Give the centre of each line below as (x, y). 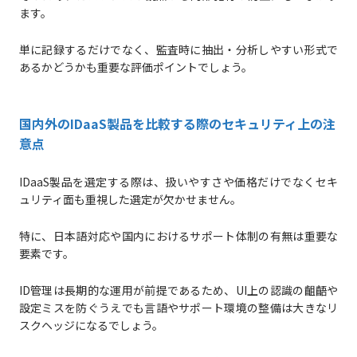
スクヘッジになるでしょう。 (91, 325)
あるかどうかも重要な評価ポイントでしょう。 (135, 67)
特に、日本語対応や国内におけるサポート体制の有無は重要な (178, 235)
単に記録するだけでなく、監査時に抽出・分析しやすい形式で (178, 49)
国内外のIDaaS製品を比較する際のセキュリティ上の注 (177, 123)
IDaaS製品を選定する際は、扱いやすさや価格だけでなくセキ (178, 181)
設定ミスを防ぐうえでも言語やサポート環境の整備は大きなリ (178, 307)
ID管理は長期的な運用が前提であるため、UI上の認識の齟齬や (178, 290)
